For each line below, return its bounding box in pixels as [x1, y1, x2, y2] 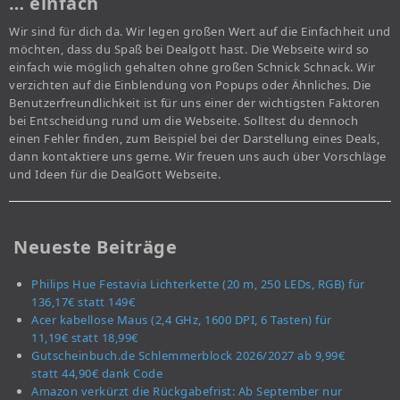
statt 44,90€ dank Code [31, 365, 162, 382]
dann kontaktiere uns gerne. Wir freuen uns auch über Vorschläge [9, 148, 387, 165]
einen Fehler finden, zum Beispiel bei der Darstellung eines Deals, [9, 130, 379, 147]
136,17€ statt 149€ [31, 294, 135, 311]
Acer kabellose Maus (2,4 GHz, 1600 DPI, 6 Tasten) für [31, 312, 332, 329]
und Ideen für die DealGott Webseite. [9, 166, 221, 183]
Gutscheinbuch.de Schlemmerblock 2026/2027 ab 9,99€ [31, 347, 345, 364]
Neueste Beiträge [13, 235, 177, 260]
